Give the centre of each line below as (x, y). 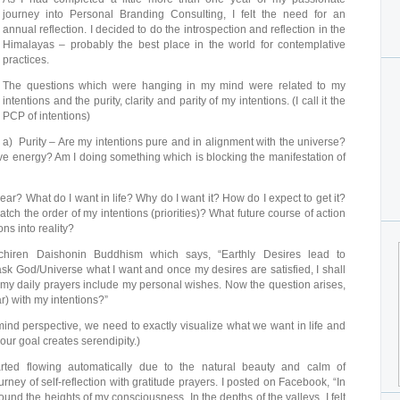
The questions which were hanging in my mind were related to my (174, 86)
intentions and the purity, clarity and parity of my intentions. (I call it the (174, 101)
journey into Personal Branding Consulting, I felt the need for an (174, 14)
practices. (26, 60)
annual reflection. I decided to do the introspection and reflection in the (174, 29)
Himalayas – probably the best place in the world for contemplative (174, 45)
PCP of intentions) (46, 116)
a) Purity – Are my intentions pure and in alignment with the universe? (174, 142)
